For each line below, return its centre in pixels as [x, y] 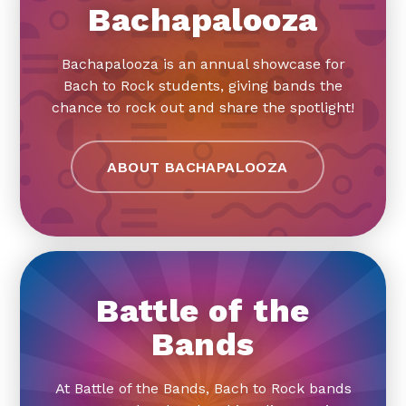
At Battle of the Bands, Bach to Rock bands [203, 388]
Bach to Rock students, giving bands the [203, 85]
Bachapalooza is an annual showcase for [203, 63]
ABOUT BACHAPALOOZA [198, 167]
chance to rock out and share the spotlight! [203, 107]
